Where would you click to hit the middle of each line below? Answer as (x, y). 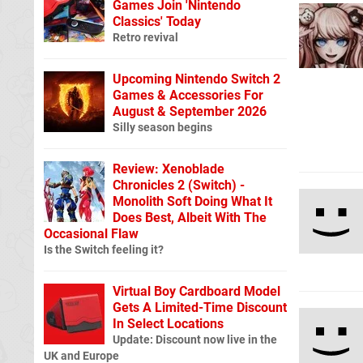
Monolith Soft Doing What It (192, 201)
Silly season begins (162, 127)
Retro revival (145, 37)
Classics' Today (157, 21)
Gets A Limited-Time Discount (200, 307)
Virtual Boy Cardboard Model (196, 291)
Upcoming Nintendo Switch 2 (196, 79)
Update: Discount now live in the (195, 340)
